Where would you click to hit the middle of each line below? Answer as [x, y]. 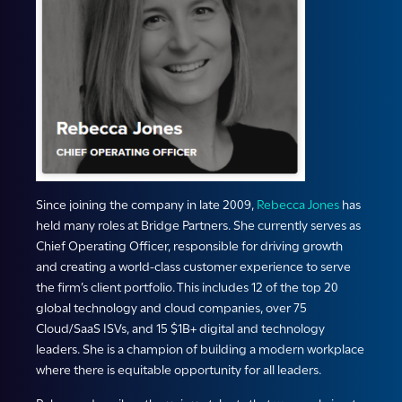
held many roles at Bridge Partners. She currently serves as [198, 226]
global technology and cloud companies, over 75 [171, 308]
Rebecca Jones [298, 205]
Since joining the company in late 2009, [146, 205]
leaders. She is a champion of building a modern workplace [200, 350]
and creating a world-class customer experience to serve [193, 267]
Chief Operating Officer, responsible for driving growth [189, 246]
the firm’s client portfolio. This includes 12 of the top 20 [187, 288]
